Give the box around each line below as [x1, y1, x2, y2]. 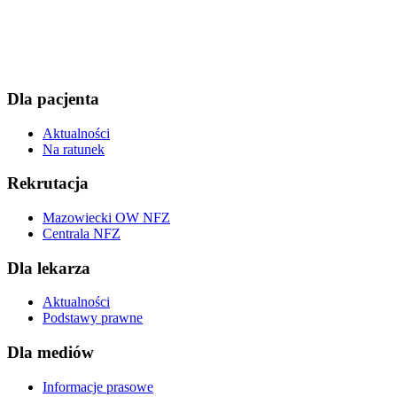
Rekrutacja [7, 174, 89, 193]
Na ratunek [43, 141, 105, 157]
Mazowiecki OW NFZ [43, 210, 170, 225]
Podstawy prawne [43, 310, 143, 326]
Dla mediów [7, 343, 94, 362]
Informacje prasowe [43, 378, 153, 394]
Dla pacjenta [7, 89, 99, 108]
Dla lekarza [7, 258, 90, 277]
